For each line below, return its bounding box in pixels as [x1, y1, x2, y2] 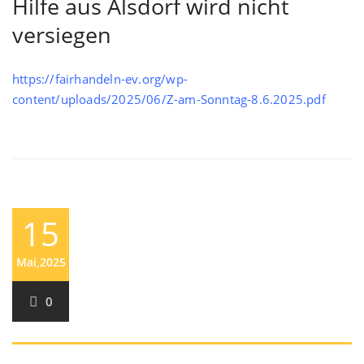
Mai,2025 [15, 254, 66, 270]
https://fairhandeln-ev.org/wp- [12, 71, 188, 87]
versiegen [12, 19, 111, 50]
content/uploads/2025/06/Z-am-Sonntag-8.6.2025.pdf [12, 91, 326, 107]
